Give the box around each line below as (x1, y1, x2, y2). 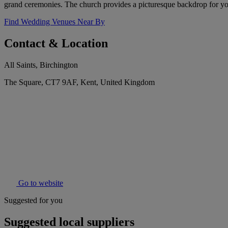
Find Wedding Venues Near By (4, 17, 105, 26)
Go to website (16, 179, 63, 188)
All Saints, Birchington (4, 61, 78, 70)
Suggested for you (4, 196, 63, 205)
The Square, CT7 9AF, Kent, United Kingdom (4, 78, 155, 87)
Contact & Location (4, 37, 108, 50)
